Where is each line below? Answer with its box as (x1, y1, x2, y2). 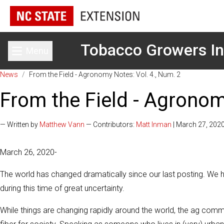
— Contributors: (84, 120, 136, 128)
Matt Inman (136, 120, 171, 128)
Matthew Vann (39, 120, 84, 128)
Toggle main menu (29, 51, 103, 62)
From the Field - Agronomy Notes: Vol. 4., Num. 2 (29, 70, 180, 78)
